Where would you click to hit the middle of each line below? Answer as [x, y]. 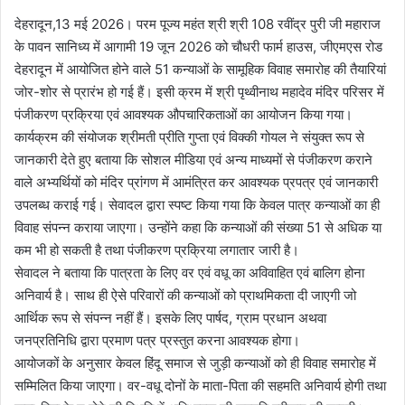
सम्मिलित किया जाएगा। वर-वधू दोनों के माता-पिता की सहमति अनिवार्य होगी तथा [200, 385]
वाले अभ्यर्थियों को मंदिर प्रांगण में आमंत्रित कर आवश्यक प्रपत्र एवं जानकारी [196, 182]
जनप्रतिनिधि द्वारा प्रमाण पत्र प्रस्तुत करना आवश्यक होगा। [157, 340]
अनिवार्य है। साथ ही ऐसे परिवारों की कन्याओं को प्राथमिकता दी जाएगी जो [185, 295]
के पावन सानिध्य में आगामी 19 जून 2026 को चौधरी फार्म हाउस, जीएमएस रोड [198, 46]
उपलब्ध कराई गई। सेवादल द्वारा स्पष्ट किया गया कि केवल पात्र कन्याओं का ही [197, 204]
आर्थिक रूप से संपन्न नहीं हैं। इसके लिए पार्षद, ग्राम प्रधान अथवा [170, 317]
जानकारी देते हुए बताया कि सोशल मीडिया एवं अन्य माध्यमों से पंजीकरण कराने [193, 159]
